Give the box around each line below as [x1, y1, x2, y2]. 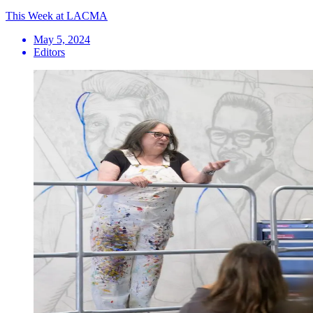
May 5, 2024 [34, 33, 90, 45]
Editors [34, 45, 65, 58]
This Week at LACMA [6, 9, 108, 22]
